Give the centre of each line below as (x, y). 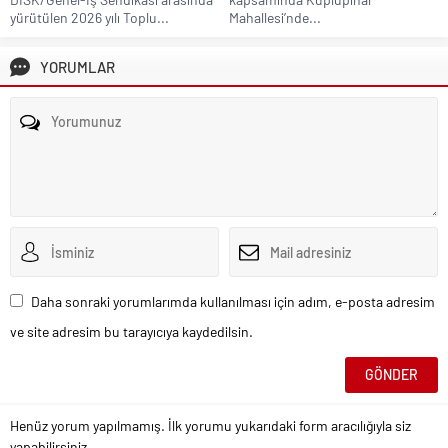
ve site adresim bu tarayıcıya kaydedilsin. (131, 332)
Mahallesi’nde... (275, 18)
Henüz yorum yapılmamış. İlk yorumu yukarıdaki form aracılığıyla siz (210, 426)
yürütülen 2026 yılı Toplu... (89, 18)
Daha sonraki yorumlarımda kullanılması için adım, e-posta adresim (233, 302)
